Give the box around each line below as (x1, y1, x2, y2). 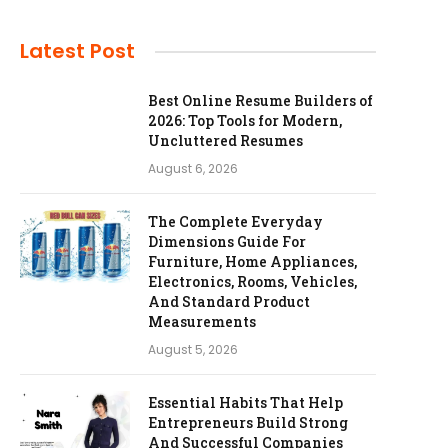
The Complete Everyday (148, 212, 323, 231)
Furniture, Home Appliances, (148, 252, 357, 271)
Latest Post (20, 37, 135, 65)
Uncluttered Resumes (148, 131, 303, 150)
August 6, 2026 (148, 160, 238, 177)
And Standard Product (148, 292, 310, 311)
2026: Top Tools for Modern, (148, 111, 342, 130)
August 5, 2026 (148, 341, 238, 358)
